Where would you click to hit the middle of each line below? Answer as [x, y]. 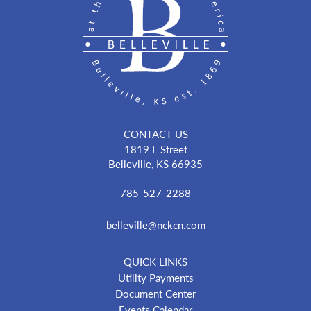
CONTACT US [155, 134]
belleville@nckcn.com [155, 225]
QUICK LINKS [155, 262]
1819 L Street [155, 149]
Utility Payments [155, 278]
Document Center [155, 294]
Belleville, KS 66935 [155, 164]
